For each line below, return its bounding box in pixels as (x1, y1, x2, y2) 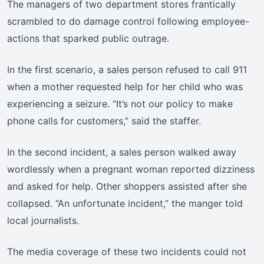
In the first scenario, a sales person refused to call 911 (7, 64, 247, 76)
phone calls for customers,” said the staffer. (7, 115, 201, 127)
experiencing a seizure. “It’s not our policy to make (7, 98, 233, 110)
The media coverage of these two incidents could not (7, 246, 246, 258)
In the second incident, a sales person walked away (7, 146, 236, 159)
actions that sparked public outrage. (7, 32, 169, 45)
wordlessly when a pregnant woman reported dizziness (7, 163, 255, 176)
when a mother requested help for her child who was (7, 81, 243, 93)
